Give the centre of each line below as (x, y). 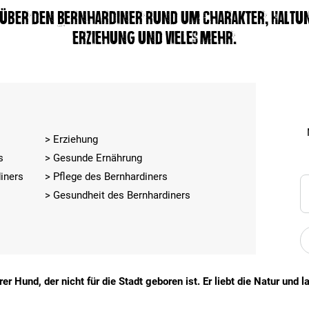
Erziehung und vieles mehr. (154, 38)
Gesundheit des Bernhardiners (121, 195)
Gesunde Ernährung (97, 158)
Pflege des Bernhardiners (110, 177)
